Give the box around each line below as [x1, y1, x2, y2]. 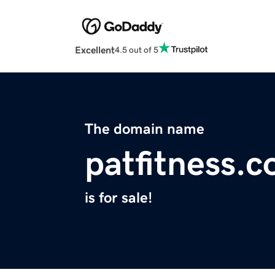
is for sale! [85, 190, 152, 206]
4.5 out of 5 [115, 45, 158, 54]
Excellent [75, 45, 115, 55]
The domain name [85, 122, 204, 137]
